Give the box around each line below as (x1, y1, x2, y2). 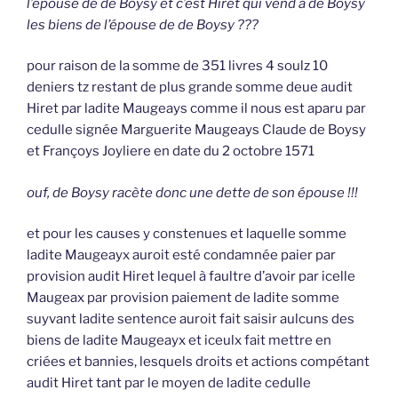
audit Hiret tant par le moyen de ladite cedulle (27, 375, 311, 392)
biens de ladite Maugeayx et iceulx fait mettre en (27, 332, 331, 349)
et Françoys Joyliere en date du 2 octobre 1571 (27, 143, 314, 160)
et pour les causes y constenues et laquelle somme (27, 226, 346, 243)
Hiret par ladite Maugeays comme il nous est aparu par (27, 100, 366, 117)
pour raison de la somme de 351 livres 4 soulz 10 (27, 58, 328, 75)
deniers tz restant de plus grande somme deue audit (27, 79, 353, 96)
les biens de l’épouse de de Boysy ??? (27, 16, 259, 33)
